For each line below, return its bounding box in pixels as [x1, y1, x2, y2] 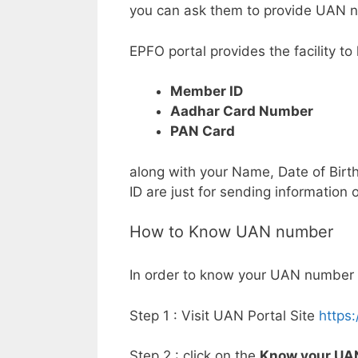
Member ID [170, 83, 243, 100]
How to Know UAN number [129, 222, 333, 242]
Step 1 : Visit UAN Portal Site [129, 307, 319, 324]
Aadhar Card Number [170, 103, 313, 120]
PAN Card [170, 123, 235, 140]
